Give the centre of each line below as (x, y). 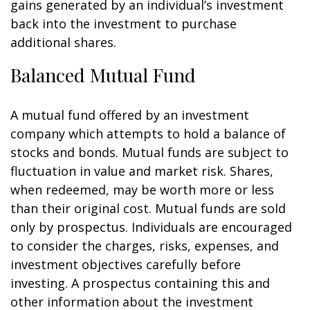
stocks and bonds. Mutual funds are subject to (149, 152)
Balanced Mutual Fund (103, 75)
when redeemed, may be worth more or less (142, 190)
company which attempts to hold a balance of (148, 134)
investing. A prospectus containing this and (140, 283)
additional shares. (63, 42)
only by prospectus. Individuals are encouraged (151, 227)
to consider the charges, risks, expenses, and (145, 246)
